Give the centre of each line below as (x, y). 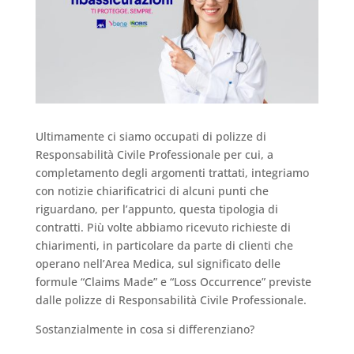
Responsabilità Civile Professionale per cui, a (154, 154)
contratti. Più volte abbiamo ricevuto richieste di (163, 227)
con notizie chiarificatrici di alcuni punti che (152, 190)
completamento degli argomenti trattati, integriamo (172, 172)
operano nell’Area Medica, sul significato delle (158, 263)
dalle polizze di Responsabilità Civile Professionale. (171, 299)
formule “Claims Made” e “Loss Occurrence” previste (173, 281)
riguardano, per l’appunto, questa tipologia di (156, 209)
